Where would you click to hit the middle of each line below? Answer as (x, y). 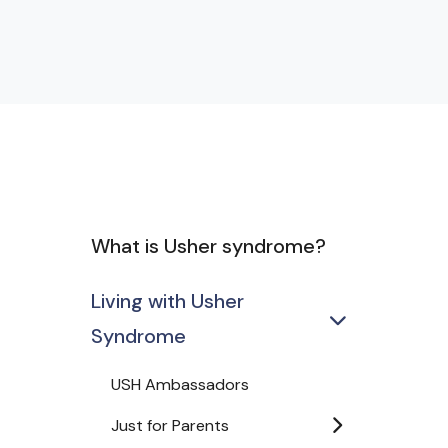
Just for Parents (170, 425)
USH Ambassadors (180, 384)
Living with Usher (167, 301)
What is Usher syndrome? (208, 246)
